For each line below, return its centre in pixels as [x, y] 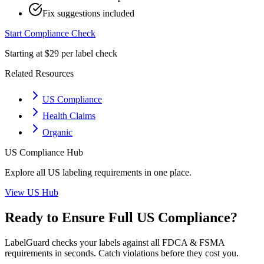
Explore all [26, 172]
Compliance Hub [50, 152]
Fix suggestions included [88, 13]
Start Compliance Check [50, 33]
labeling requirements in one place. [126, 172]
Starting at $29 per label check [61, 53]
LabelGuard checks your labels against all [83, 242]
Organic [57, 132]
